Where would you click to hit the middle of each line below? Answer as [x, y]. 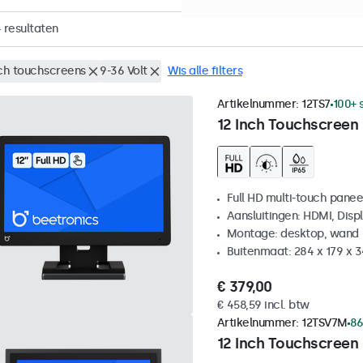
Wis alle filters [205, 71]
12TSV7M [325, 323]
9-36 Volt [124, 71]
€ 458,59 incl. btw [263, 305]
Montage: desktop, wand [293, 234]
